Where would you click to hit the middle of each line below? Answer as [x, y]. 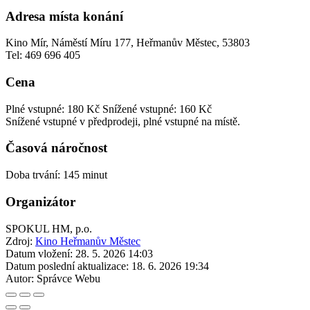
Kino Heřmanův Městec [88, 241]
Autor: [20, 278]
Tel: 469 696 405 [43, 55]
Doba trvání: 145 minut [56, 175]
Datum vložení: [39, 253]
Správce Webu [69, 278]
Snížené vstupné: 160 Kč [157, 109]
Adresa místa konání [64, 16]
